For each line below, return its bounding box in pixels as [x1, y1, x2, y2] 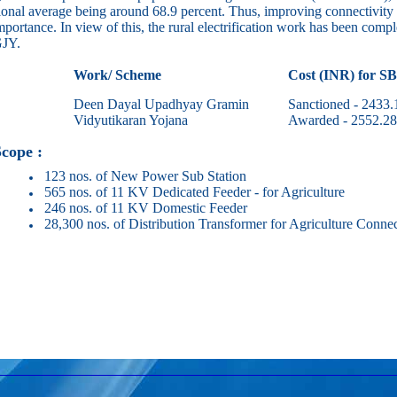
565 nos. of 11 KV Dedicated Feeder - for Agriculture [44, 184, 345, 199]
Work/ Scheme [74, 67, 161, 82]
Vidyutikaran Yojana [74, 113, 188, 128]
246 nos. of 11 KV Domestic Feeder [44, 200, 247, 215]
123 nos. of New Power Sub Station [44, 168, 246, 183]
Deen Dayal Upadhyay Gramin [74, 97, 249, 112]
